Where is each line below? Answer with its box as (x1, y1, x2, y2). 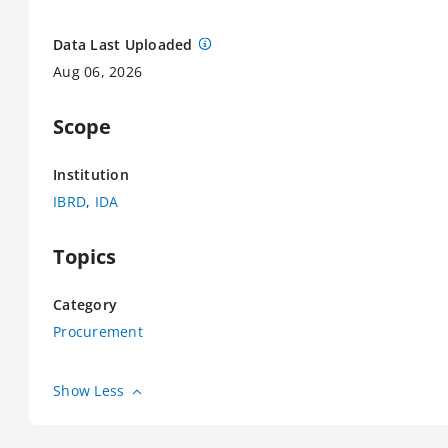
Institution (53, 165, 129, 184)
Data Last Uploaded (53, 35, 193, 54)
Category (53, 295, 117, 314)
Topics (53, 243, 116, 270)
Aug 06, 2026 (53, 62, 142, 81)
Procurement (53, 322, 143, 341)
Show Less (53, 381, 125, 400)
